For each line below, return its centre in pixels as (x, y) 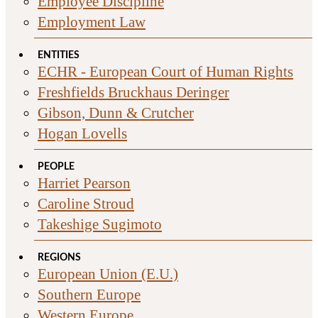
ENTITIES (59, 56)
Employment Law (92, 22)
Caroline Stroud (86, 204)
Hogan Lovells (82, 133)
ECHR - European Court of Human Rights (165, 72)
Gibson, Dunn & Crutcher (116, 113)
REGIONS (59, 258)
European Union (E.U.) (108, 274)
